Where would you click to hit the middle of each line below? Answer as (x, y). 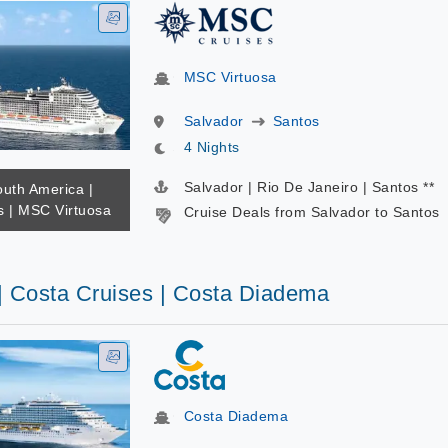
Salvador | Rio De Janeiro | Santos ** (308, 187)
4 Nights (211, 147)
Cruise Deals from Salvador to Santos (311, 212)
